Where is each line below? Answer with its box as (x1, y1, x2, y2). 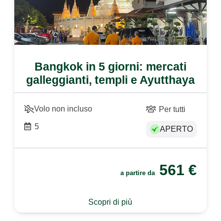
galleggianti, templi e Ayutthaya (26, 73, 195, 86)
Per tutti (159, 105, 186, 113)
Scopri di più (88, 197, 133, 206)
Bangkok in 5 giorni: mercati (34, 60, 186, 73)
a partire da (120, 169, 157, 177)
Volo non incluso (34, 104, 93, 113)
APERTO (159, 125, 193, 134)
